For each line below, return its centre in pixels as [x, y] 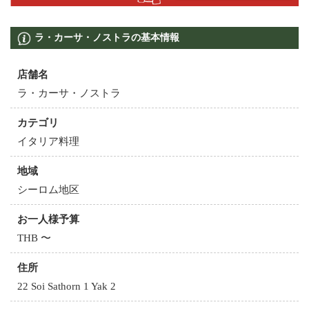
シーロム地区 [48, 190]
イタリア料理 [48, 142]
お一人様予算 [48, 220]
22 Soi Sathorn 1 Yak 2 [67, 287]
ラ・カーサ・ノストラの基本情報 [107, 38]
